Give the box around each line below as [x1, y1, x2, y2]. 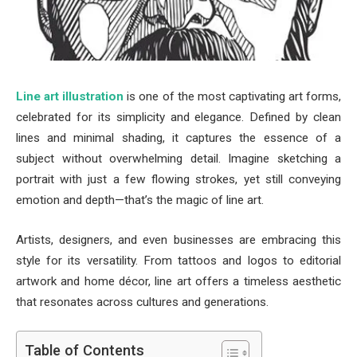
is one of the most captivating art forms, [124, 89, 342, 104]
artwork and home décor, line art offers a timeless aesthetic [16, 273, 341, 288]
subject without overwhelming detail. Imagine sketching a [16, 151, 341, 166]
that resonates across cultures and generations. [16, 294, 269, 309]
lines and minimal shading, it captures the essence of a [16, 131, 341, 145]
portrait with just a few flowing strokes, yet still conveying [16, 172, 341, 186]
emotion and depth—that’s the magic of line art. [16, 193, 264, 207]
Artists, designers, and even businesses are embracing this [16, 232, 341, 247]
